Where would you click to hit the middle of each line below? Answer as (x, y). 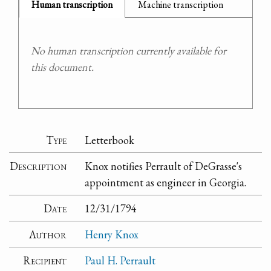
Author (48, 234)
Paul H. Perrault (120, 260)
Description (38, 166)
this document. (62, 67)
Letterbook (110, 140)
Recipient (45, 260)
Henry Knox (112, 234)
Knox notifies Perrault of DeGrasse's (164, 166)
